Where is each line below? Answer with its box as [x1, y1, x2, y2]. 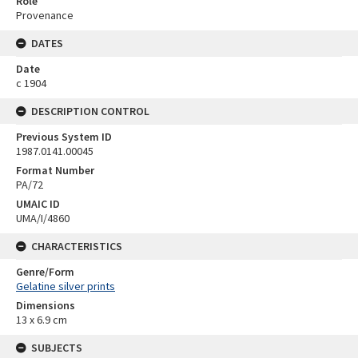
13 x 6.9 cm [16, 312, 67, 328]
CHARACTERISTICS [31, 239, 122, 254]
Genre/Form [16, 265, 74, 280]
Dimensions [16, 298, 75, 313]
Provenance [16, 8, 74, 23]
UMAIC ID [16, 197, 60, 212]
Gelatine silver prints [16, 279, 115, 294]
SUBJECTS [31, 340, 82, 356]
